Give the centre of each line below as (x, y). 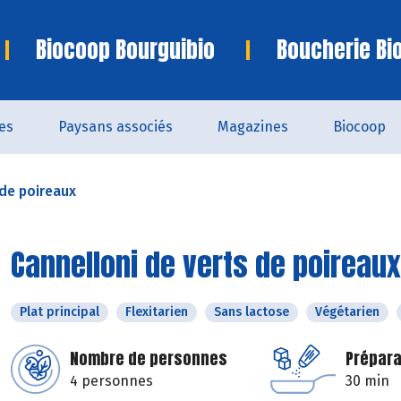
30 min (367, 381)
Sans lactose (252, 312)
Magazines (252, 127)
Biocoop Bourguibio (125, 50)
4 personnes (111, 381)
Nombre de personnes (149, 358)
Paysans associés (115, 127)
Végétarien (347, 312)
